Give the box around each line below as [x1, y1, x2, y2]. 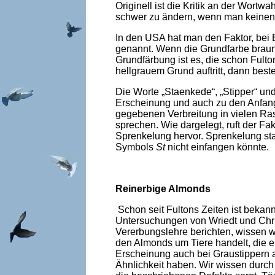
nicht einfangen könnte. [165, 142, 269, 152]
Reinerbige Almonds [115, 184, 211, 194]
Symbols [115, 142, 156, 152]
